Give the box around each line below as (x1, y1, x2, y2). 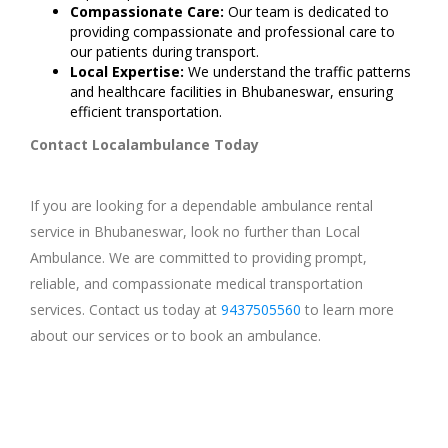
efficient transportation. (70, 102, 222, 122)
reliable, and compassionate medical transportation (30, 274, 363, 294)
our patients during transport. (70, 42, 259, 62)
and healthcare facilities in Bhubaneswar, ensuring (70, 82, 393, 102)
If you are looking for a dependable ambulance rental (30, 196, 373, 216)
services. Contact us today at (30, 300, 221, 320)
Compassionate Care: (70, 2, 224, 22)
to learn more (305, 300, 394, 320)
